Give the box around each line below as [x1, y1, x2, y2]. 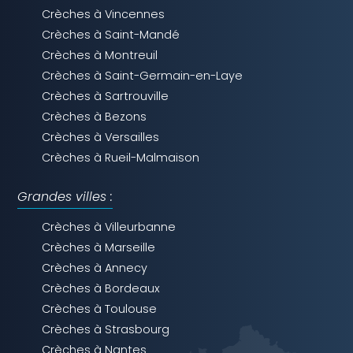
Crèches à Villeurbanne [42, 219, 176, 236]
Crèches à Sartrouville [42, 88, 169, 105]
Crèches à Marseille [42, 240, 156, 256]
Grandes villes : [17, 188, 113, 206]
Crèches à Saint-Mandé [42, 27, 180, 43]
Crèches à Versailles [42, 129, 160, 146]
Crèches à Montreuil [42, 47, 158, 64]
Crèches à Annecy [42, 260, 148, 277]
